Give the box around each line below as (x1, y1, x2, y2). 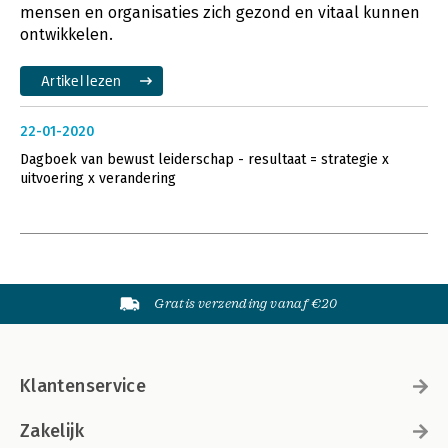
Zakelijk (20, 419, 84, 442)
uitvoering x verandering (20, 169, 176, 187)
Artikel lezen (41, 71, 122, 89)
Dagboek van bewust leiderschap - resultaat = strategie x (20, 150, 389, 168)
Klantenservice (20, 374, 147, 397)
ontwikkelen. (20, 24, 113, 44)
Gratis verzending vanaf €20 (154, 295, 338, 311)
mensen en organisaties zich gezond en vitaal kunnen (20, 2, 420, 22)
